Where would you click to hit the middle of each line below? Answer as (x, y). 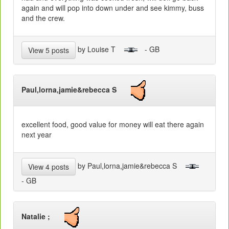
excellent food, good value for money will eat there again (113, 124)
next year (37, 135)
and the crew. (43, 18)
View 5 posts (49, 50)
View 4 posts (49, 167)
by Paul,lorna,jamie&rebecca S (130, 166)
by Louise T (100, 49)
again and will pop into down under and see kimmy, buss (113, 8)
